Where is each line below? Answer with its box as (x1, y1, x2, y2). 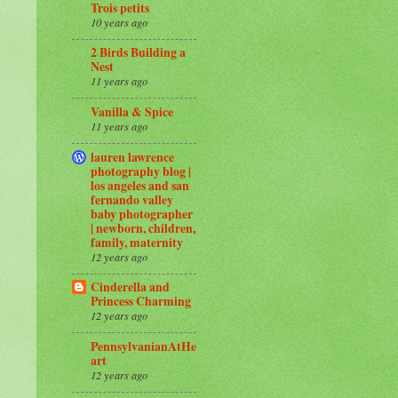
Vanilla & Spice (91, 103, 173, 122)
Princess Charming (91, 292, 191, 311)
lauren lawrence (91, 147, 174, 166)
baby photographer (91, 204, 193, 223)
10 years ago (91, 14, 147, 29)
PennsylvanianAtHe (91, 338, 196, 356)
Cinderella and (91, 278, 170, 297)
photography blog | (91, 162, 191, 180)
